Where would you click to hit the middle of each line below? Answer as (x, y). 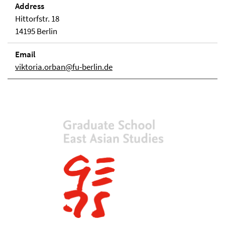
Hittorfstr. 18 (37, 19)
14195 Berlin (36, 31)
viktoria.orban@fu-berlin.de (64, 67)
